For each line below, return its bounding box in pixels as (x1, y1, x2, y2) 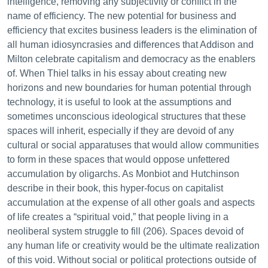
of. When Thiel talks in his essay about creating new (7, 68, 227, 78)
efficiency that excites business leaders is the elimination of (7, 25, 257, 35)
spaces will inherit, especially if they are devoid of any (7, 126, 234, 136)
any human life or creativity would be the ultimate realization (7, 240, 260, 251)
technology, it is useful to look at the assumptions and (7, 97, 232, 107)
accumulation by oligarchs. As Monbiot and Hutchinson (7, 169, 239, 179)
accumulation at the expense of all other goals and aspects (7, 197, 255, 208)
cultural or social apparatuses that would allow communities (7, 140, 259, 150)
